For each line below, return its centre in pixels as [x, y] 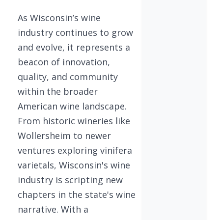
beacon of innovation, [64, 62]
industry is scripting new [70, 179]
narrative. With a [53, 209]
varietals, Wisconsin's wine [74, 165]
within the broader [58, 91]
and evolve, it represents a [74, 47]
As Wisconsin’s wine [59, 17]
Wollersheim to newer [64, 135]
